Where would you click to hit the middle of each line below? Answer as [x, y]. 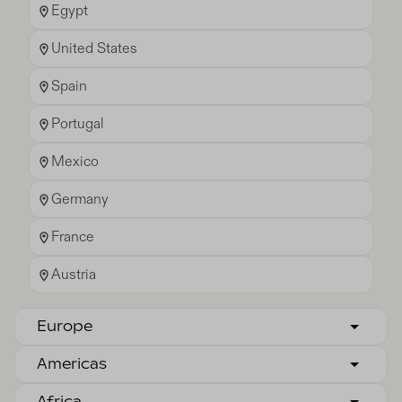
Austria [74, 275]
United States [94, 49]
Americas [72, 365]
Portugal [78, 124]
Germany [80, 200]
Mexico [75, 162]
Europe [65, 327]
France [73, 237]
